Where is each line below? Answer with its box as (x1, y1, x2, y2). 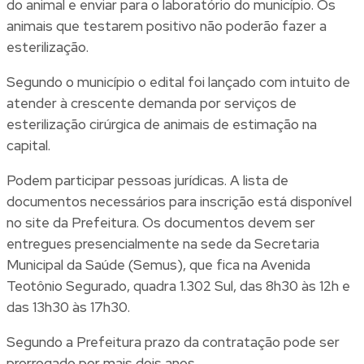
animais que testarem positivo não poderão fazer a (6, 17, 327, 36)
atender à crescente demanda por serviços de (6, 94, 297, 113)
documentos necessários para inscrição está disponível (6, 193, 352, 211)
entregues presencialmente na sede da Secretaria (6, 235, 319, 253)
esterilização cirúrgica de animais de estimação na (6, 115, 317, 134)
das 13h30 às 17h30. (6, 298, 130, 317)
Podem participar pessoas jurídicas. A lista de (6, 171, 288, 190)
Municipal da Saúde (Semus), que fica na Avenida (6, 256, 310, 275)
